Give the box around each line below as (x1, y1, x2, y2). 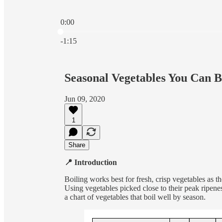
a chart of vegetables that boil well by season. (64, 192, 208, 201)
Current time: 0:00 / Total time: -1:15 (60, 26, 174, 35)
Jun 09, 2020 (64, 94, 105, 103)
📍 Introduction (64, 158, 117, 166)
